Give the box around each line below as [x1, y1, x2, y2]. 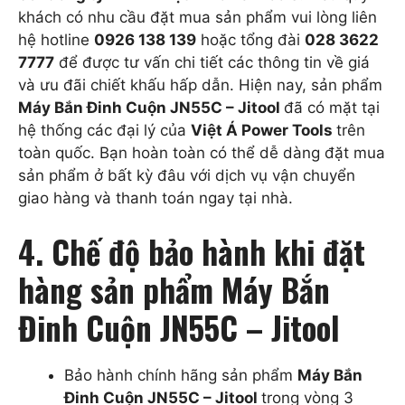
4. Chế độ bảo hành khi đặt [18, 228, 365, 275]
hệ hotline [18, 30, 94, 49]
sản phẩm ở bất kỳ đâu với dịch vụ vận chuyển [18, 165, 355, 184]
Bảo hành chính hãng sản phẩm [64, 366, 297, 384]
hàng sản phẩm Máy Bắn [18, 266, 330, 313]
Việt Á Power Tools [191, 120, 336, 139]
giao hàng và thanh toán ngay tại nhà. [18, 188, 293, 207]
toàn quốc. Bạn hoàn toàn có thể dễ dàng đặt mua [18, 143, 385, 162]
